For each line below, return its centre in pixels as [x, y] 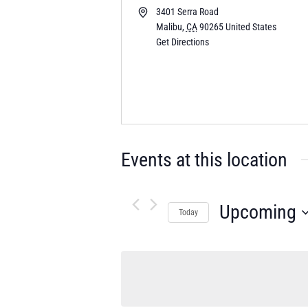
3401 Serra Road [187, 12]
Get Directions [182, 42]
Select [233, 234]
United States [251, 27]
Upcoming [258, 212]
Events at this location [205, 160]
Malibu [169, 27]
